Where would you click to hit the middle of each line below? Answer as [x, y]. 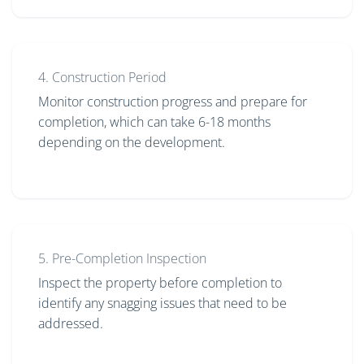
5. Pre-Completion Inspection [122, 259]
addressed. [71, 324]
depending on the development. [132, 143]
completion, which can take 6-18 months [154, 122]
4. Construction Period [102, 78]
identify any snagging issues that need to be [162, 303]
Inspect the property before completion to [160, 283]
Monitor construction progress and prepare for [173, 102]
